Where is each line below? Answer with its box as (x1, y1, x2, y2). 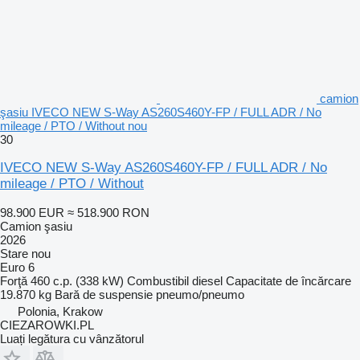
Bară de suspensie (55, 287, 153, 301)
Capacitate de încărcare (226, 273, 351, 288)
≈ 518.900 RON (67, 205, 149, 219)
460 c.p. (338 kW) (31, 273, 124, 288)
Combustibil (127, 273, 189, 288)
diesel (192, 273, 223, 288)
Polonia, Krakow (18, 304, 103, 318)
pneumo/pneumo (156, 287, 244, 301)
